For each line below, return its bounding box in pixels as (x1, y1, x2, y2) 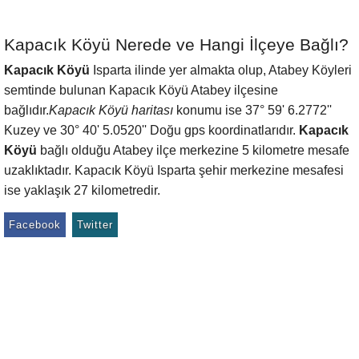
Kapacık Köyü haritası (49, 103, 173, 117)
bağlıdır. (4, 103, 49, 117)
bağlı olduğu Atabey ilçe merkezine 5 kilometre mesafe (37, 143, 349, 157)
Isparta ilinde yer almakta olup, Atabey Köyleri (90, 63, 352, 77)
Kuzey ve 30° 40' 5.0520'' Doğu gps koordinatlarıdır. (4, 123, 299, 137)
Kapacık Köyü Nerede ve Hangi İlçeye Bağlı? (4, 35, 349, 54)
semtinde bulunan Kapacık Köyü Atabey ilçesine (4, 83, 278, 97)
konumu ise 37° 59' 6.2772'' (173, 103, 332, 117)
